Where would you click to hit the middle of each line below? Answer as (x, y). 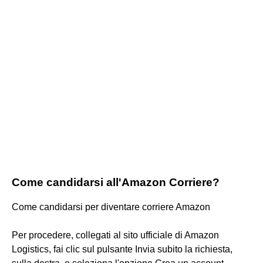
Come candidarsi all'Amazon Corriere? (116, 182)
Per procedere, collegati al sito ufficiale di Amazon (115, 235)
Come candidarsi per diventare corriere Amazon (111, 207)
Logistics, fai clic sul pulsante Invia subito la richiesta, (122, 249)
